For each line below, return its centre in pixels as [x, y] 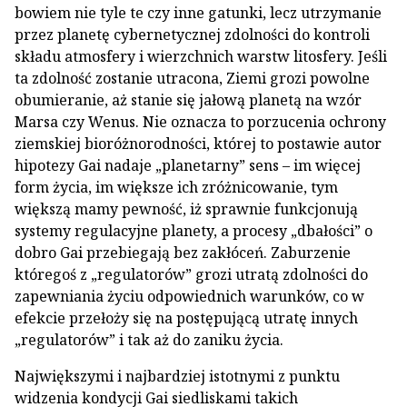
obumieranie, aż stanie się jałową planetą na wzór [188, 100]
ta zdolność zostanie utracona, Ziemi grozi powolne [192, 78]
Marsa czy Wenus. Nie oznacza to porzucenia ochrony [200, 122]
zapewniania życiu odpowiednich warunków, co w [189, 296]
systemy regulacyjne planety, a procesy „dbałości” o [194, 231]
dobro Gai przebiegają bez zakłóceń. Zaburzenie [183, 253]
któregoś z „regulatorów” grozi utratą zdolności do [191, 274]
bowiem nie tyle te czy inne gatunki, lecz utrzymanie [198, 13]
